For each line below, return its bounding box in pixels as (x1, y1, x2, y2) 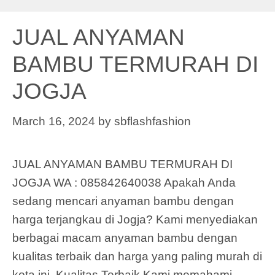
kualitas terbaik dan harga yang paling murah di (12, 249, 262, 263)
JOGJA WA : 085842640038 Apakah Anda (12, 176, 236, 189)
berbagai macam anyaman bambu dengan (12, 231, 238, 244)
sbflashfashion (114, 114, 191, 128)
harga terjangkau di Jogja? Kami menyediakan (12, 212, 258, 226)
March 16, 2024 (12, 114, 95, 128)
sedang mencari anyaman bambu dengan (12, 194, 234, 207)
